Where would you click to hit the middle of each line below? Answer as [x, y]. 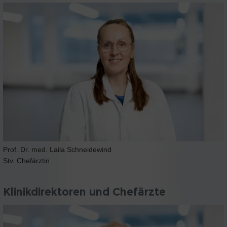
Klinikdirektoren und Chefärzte [84, 192]
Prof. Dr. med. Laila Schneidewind [57, 149]
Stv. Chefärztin [26, 160]
